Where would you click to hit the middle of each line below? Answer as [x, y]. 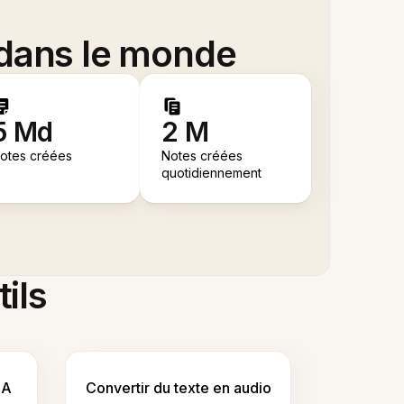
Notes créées [202, 156]
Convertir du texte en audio [178, 388]
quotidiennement [212, 173]
